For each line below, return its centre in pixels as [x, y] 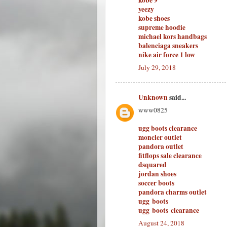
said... [177, 98]
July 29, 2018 [157, 67]
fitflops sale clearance [170, 156]
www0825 [153, 110]
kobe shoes [154, 18]
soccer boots [156, 183]
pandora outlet [161, 146]
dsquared [153, 165]
